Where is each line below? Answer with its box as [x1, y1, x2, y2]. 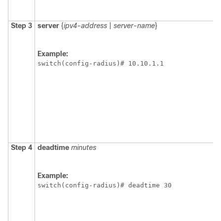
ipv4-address [64, 22, 107, 30]
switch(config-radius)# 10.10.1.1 [37, 60, 164, 68]
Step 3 [11, 22, 32, 30]
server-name [113, 22, 155, 30]
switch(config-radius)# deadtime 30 [37, 182, 172, 189]
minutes [71, 144, 96, 152]
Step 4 [11, 144, 32, 152]
